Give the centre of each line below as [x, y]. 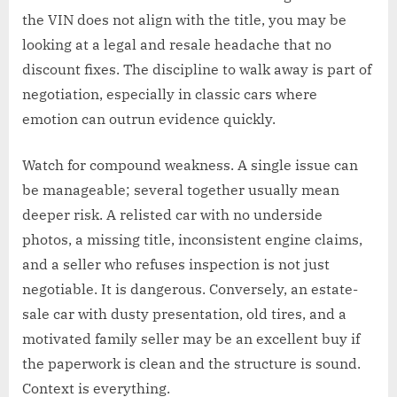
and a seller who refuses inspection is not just [176, 265]
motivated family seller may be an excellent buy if [191, 339]
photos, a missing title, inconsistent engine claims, [192, 240]
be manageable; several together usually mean [181, 190]
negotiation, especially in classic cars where [170, 94]
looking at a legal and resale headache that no [177, 45]
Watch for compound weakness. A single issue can [190, 165]
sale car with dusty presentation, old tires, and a [184, 314]
